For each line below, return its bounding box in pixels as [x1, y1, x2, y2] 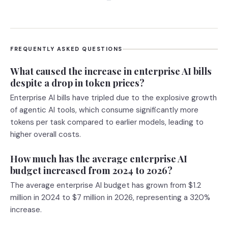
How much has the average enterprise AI [10, 152, 187, 165]
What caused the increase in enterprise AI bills [10, 65, 212, 77]
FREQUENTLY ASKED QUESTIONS [10, 45, 123, 52]
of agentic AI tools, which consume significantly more [10, 105, 198, 115]
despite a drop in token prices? [10, 76, 145, 89]
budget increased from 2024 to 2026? [10, 164, 173, 177]
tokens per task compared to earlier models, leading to [10, 117, 204, 127]
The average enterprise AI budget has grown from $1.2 [10, 180, 201, 190]
